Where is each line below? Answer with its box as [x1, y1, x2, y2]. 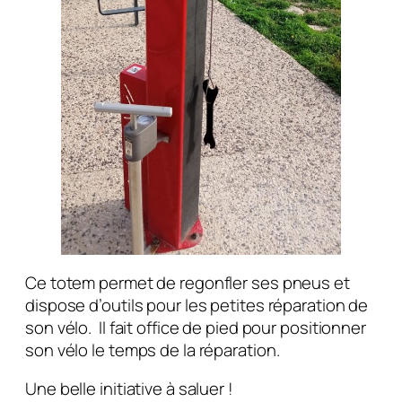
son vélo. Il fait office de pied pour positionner [25, 315, 366, 339]
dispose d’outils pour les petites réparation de [25, 293, 369, 317]
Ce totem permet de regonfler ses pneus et [25, 270, 350, 294]
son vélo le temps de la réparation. [25, 337, 280, 362]
